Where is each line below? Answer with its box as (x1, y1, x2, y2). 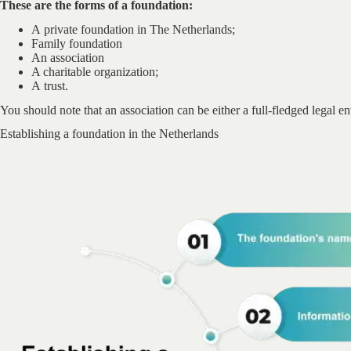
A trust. (31, 78, 68, 92)
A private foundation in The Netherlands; (31, 22, 235, 36)
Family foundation (31, 36, 122, 50)
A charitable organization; (31, 64, 158, 78)
